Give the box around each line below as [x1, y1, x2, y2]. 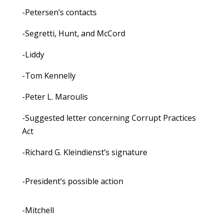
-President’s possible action [22, 176, 123, 187]
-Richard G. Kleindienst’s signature [22, 147, 147, 158]
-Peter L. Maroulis [22, 91, 88, 103]
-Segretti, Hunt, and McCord [22, 28, 125, 39]
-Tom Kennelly [22, 70, 76, 82]
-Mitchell [22, 205, 54, 216]
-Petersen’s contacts [22, 7, 97, 18]
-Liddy [22, 49, 44, 60]
